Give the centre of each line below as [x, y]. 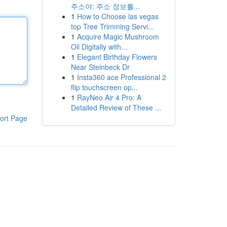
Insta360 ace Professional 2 [121, 77]
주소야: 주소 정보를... [105, 6]
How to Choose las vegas [118, 16]
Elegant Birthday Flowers [117, 57]
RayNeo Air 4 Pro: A [109, 97]
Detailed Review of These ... [116, 107]
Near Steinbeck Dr [100, 67]
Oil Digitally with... [99, 47]
